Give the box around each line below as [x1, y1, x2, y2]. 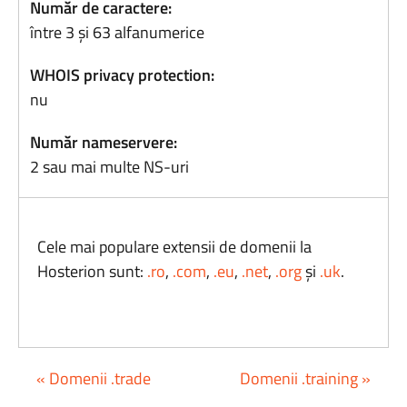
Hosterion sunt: [37, 259, 148, 283]
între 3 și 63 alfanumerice [30, 20, 205, 45]
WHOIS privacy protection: [30, 63, 215, 87]
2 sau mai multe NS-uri [30, 154, 190, 179]
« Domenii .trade [36, 366, 151, 391]
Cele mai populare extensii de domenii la [37, 234, 313, 259]
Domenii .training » [240, 366, 371, 391]
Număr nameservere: [30, 130, 178, 154]
